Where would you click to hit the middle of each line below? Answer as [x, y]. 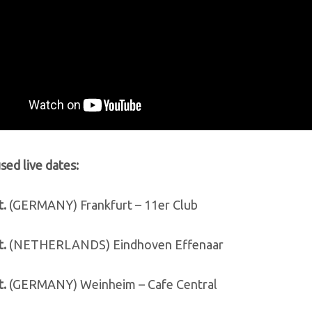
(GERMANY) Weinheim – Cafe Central [112, 284]
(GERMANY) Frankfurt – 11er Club [102, 204]
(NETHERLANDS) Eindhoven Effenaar [115, 244]
